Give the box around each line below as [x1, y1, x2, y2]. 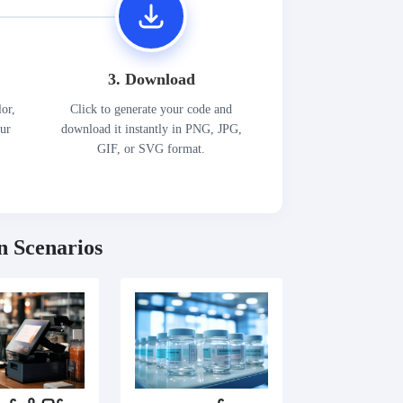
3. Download [107, 69, 195, 88]
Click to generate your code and [70, 102, 233, 116]
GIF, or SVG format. [97, 141, 206, 156]
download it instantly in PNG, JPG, [60, 121, 242, 136]
